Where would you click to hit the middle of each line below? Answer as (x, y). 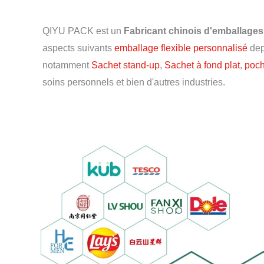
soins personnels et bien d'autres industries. (134, 82)
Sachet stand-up (126, 65)
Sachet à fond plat (202, 65)
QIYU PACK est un (83, 31)
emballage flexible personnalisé (181, 48)
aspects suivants (78, 48)
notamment (67, 65)
